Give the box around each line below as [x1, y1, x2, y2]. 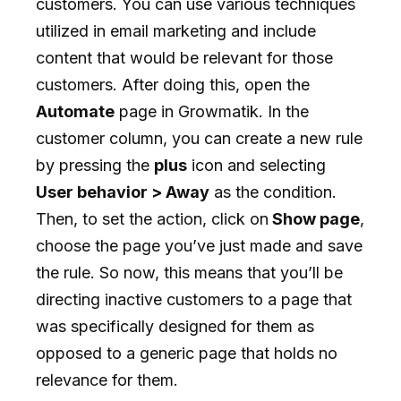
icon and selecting [187, 155, 326, 175]
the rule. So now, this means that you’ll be [36, 262, 343, 282]
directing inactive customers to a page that [36, 289, 352, 309]
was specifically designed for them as [36, 316, 314, 336]
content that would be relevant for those [36, 47, 333, 67]
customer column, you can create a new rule [36, 128, 363, 148]
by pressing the [36, 155, 154, 175]
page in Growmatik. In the [115, 101, 309, 121]
